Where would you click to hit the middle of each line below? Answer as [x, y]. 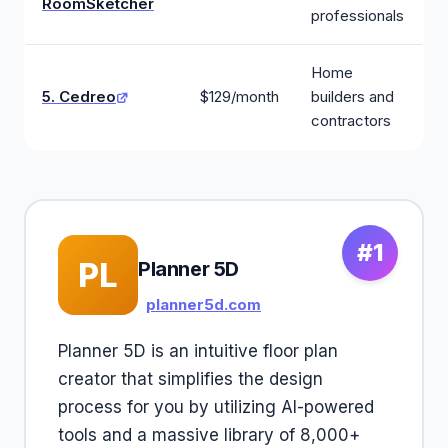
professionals [357, 15]
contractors [351, 120]
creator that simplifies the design [190, 379]
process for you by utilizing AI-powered [216, 407]
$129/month [239, 96]
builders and [352, 96]
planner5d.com [203, 304]
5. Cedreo [79, 96]
